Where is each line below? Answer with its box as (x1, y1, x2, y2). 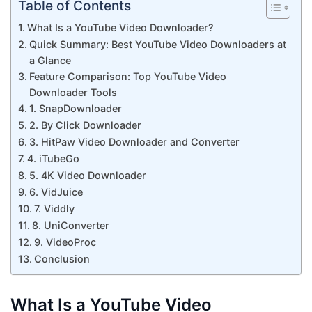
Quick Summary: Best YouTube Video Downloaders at (29, 38, 286, 50)
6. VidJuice (29, 186, 86, 198)
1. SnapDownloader (29, 102, 122, 114)
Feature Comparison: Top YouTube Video (29, 70, 226, 82)
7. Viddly (33, 203, 75, 214)
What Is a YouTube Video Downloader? (26, 22, 214, 33)
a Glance (29, 54, 71, 66)
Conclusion (33, 253, 90, 265)
